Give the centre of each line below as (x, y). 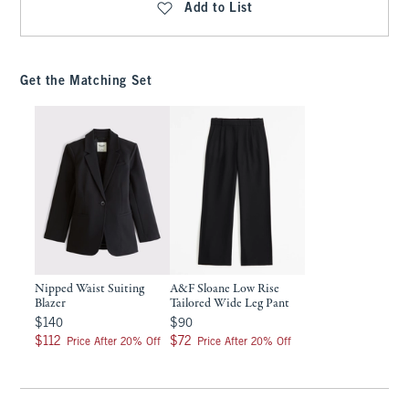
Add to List (219, 9)
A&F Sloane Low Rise (225, 289)
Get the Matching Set (86, 82)
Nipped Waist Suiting (90, 289)
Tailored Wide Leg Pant (230, 304)
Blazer (51, 304)
